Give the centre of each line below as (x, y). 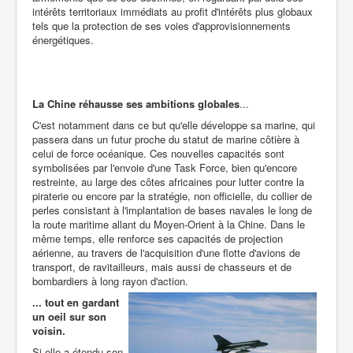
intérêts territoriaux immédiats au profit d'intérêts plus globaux (173, 11)
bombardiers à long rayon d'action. (110, 281)
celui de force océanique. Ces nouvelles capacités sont (158, 153)
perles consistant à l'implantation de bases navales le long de (172, 210)
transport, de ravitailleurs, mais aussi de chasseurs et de (162, 267)
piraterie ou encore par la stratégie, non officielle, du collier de (172, 196)
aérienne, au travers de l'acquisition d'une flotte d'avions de (166, 253)
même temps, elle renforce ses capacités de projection (158, 238)
